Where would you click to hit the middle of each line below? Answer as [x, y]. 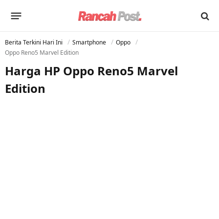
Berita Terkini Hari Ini [34, 42]
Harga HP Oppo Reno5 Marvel [91, 71]
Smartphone [89, 42]
